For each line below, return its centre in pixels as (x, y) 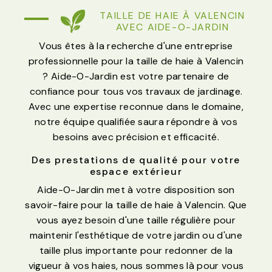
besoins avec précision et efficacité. (136, 137)
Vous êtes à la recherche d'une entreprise (136, 46)
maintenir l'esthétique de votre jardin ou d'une (136, 236)
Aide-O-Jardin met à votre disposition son (136, 190)
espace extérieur (136, 172)
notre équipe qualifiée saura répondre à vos (136, 122)
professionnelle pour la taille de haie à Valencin (136, 61)
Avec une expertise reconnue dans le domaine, (136, 107)
